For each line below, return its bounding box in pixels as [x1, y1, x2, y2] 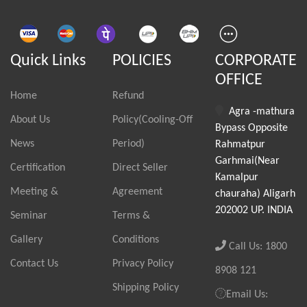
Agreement [112, 186, 163, 198]
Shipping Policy [112, 282, 180, 294]
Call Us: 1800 [225, 241, 287, 253]
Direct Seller [112, 162, 169, 174]
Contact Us [10, 258, 58, 270]
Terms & [112, 210, 151, 222]
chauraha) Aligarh [214, 188, 295, 200]
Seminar [10, 210, 47, 222]
